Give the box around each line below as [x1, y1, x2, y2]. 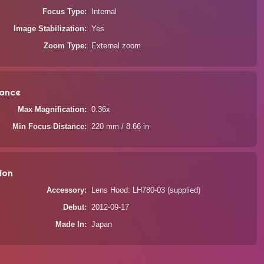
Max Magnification [18, 105, 85, 114]
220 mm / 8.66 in [91, 123, 150, 131]
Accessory [47, 186, 85, 194]
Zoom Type [44, 42, 85, 50]
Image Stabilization [14, 25, 85, 33]
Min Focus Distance [12, 123, 85, 131]
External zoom [91, 42, 141, 50]
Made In [55, 220, 85, 229]
